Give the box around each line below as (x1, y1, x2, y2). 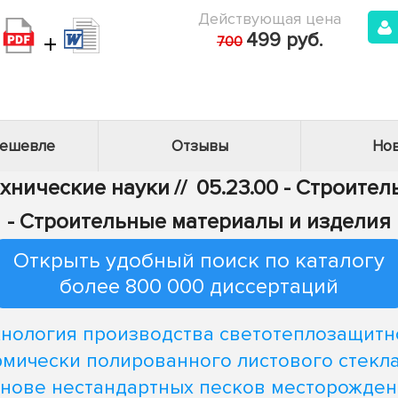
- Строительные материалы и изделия (7, 209, 391, 235)
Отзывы (171, 137, 228, 155)
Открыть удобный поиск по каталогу (13, 248, 385, 274)
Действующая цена (198, 9, 341, 28)
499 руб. (246, 28, 322, 52)
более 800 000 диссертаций (60, 274, 338, 299)
